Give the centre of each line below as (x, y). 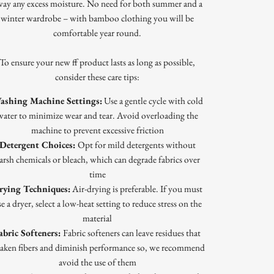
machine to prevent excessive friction (97, 130)
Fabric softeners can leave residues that (132, 233)
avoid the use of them (97, 262)
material (98, 218)
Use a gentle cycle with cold (152, 101)
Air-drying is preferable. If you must (137, 189)
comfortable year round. (98, 33)
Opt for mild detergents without (136, 145)
